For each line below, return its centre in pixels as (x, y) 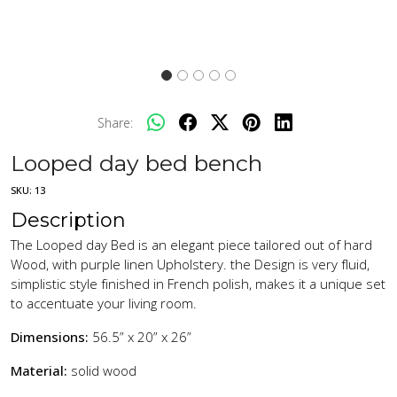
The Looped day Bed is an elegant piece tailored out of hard (191, 244)
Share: (115, 122)
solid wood (102, 370)
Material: (39, 370)
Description (68, 220)
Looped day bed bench (136, 163)
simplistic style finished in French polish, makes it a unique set (198, 283)
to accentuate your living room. (104, 303)
